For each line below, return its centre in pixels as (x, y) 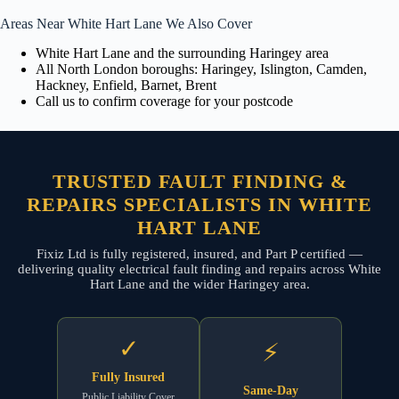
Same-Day (271, 390)
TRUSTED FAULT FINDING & (199, 181)
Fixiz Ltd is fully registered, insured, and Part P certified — (199, 253)
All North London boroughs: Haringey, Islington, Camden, (201, 69)
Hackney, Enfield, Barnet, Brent (126, 85)
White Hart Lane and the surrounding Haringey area (182, 53)
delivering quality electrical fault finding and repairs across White (199, 269)
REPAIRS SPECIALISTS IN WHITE (199, 204)
